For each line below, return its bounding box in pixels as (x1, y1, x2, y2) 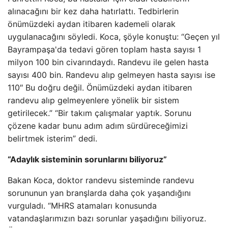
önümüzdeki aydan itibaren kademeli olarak (8, 19, 176, 29)
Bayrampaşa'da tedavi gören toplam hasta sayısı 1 (8, 44, 201, 54)
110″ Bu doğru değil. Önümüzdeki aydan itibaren (8, 82, 192, 93)
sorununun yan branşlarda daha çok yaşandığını (8, 188, 191, 198)
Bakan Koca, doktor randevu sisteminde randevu (8, 175, 194, 185)
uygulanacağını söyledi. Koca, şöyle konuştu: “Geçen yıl (8, 32, 220, 42)
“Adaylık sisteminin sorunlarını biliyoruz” (8, 154, 167, 164)
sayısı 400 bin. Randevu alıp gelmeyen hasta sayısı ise (8, 70, 215, 80)
